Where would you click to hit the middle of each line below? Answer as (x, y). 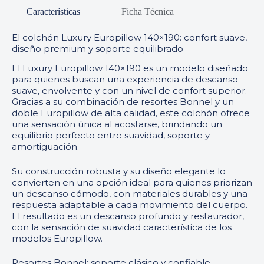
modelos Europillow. (57, 238)
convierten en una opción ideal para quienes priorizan (132, 182)
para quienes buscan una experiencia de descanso (125, 80)
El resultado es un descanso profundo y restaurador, (128, 216)
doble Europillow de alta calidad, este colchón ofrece (131, 113)
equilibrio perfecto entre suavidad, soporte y (111, 136)
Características (53, 11)
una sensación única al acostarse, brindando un (117, 124)
